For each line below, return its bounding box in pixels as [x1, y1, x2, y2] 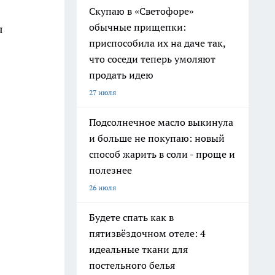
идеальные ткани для [89, 243, 188, 255]
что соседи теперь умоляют [89, 53, 215, 65]
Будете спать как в [89, 211, 174, 223]
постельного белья [89, 259, 175, 271]
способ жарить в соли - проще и [89, 148, 235, 160]
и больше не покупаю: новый [89, 132, 225, 144]
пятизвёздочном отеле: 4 [89, 227, 206, 239]
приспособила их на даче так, [89, 37, 226, 49]
